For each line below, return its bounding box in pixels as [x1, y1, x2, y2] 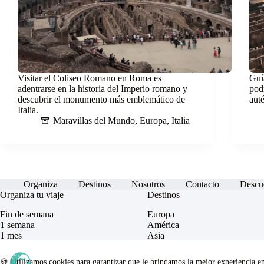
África [147, 241, 171, 251]
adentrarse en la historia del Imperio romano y [18, 84, 187, 94]
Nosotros [131, 179, 165, 190]
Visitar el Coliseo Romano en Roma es [18, 73, 161, 84]
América [147, 220, 179, 230]
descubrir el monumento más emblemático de [18, 94, 185, 105]
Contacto [186, 179, 219, 190]
